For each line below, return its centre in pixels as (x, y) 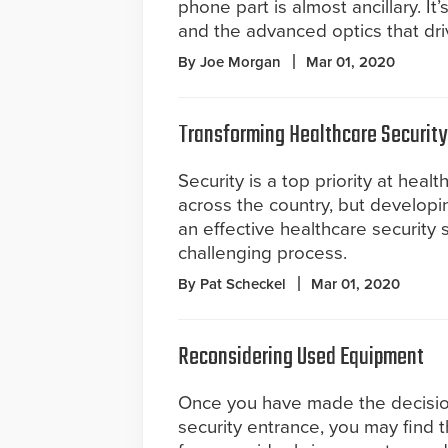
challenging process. (262, 253)
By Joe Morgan (229, 62)
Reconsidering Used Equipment (301, 357)
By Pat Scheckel (232, 284)
